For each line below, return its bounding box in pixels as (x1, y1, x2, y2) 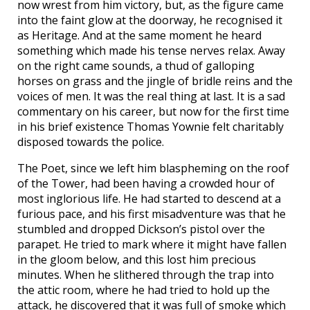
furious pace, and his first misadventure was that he (17, 206, 286, 222)
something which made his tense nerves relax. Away (17, 43, 285, 59)
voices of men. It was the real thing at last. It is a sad (17, 89, 285, 104)
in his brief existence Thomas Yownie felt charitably (17, 119, 284, 135)
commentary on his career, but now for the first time (17, 104, 289, 120)
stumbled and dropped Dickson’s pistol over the (17, 221, 265, 237)
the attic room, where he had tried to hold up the (17, 282, 270, 298)
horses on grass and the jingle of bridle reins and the (17, 73, 293, 89)
